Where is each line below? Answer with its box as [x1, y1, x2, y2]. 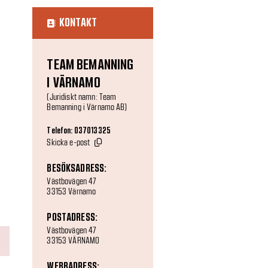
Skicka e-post [47, 137, 90, 147]
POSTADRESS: [47, 212, 98, 223]
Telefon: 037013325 [47, 127, 111, 135]
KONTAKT [59, 17, 98, 29]
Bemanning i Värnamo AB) [47, 102, 127, 112]
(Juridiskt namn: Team [47, 92, 117, 102]
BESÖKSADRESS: [47, 163, 107, 173]
